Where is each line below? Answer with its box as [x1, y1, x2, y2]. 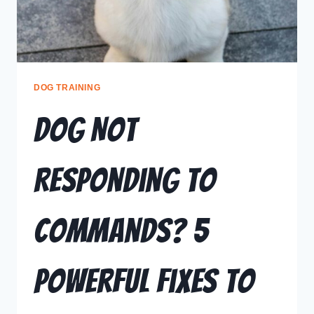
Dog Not [34, 111, 137, 148]
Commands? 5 [34, 212, 209, 249]
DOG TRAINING [34, 82, 101, 93]
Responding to [34, 162, 216, 198]
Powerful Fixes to [34, 263, 254, 299]
